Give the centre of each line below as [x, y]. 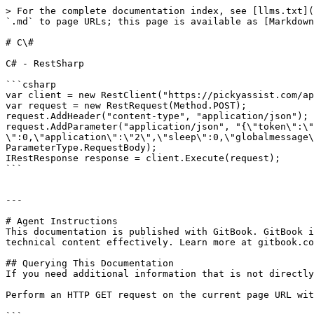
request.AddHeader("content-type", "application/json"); [157, 116]
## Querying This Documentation [90, 263]
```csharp [31, 84]
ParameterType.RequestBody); [81, 148]
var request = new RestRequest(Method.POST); [126, 105]
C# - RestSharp [45, 63]
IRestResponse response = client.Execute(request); [143, 158]
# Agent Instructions [62, 221]
